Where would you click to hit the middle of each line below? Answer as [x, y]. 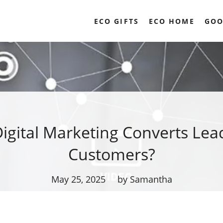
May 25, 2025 [78, 179]
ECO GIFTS [116, 21]
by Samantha [145, 179]
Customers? [111, 154]
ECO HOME [171, 21]
